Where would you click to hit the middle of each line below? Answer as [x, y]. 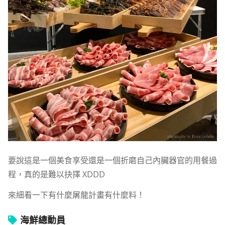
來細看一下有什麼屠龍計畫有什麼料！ [76, 195]
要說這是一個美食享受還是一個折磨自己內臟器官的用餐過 [112, 160]
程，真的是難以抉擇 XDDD [56, 174]
